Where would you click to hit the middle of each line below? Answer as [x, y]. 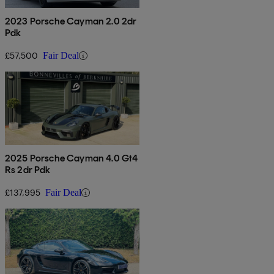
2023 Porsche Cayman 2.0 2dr [71, 21]
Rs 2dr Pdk [28, 170]
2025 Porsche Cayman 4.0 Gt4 [72, 158]
